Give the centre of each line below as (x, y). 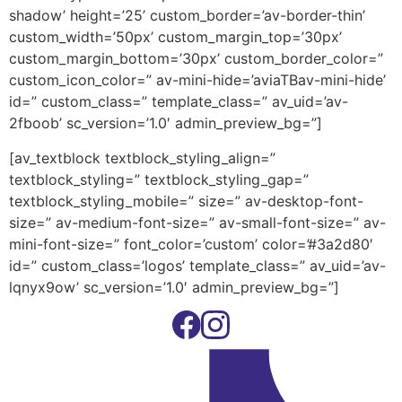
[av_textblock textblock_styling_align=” (142, 157)
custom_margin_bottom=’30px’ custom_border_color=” (196, 59)
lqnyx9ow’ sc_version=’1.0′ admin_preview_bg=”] (174, 287)
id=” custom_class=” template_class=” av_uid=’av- (179, 102)
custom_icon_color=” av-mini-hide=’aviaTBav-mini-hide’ (197, 80)
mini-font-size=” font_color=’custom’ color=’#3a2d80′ (191, 244)
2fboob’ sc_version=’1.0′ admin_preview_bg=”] (166, 123)
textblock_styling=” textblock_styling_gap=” (159, 179)
